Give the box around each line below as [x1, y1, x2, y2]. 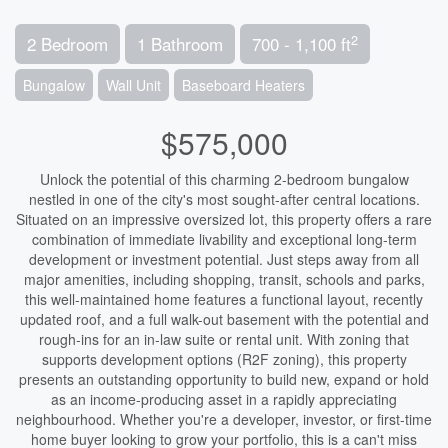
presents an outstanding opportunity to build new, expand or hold [19, 369, 429, 389]
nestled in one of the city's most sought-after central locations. [28, 189, 420, 209]
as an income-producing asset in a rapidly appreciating [51, 389, 397, 409]
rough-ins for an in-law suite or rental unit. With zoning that [39, 329, 409, 349]
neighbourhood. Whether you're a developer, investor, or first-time [16, 409, 432, 429]
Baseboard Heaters [182, 75, 305, 95]
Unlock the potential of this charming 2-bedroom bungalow [39, 169, 409, 189]
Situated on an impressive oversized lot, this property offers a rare [16, 209, 432, 229]
